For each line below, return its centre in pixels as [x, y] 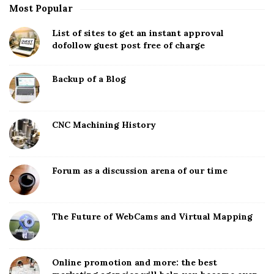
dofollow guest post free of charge [128, 45]
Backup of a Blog [89, 79]
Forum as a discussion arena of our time [140, 170]
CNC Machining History [104, 124]
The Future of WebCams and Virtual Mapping [152, 216]
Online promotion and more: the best [135, 262]
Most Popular [41, 8]
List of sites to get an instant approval [138, 33]
